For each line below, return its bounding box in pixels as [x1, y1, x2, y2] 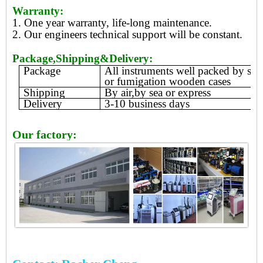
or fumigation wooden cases [104, 75, 231, 87]
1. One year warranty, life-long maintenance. [12, 16, 212, 29]
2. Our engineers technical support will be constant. [12, 28, 242, 41]
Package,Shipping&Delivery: [12, 52, 153, 65]
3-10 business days [104, 97, 190, 110]
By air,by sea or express [104, 86, 211, 99]
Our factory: [12, 127, 80, 141]
